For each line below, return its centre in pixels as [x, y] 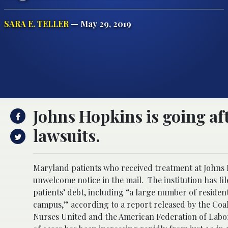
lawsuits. [67, 135]
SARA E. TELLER [36, 23]
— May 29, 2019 [100, 23]
